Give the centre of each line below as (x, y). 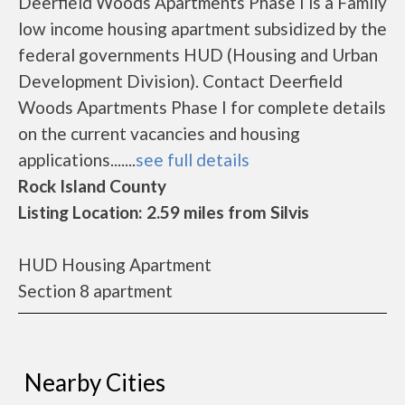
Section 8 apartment (95, 291)
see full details (193, 160)
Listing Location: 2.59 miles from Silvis (164, 212)
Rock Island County (92, 186)
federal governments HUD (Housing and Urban (198, 55)
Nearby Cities (95, 382)
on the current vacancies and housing (159, 133)
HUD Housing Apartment (115, 264)
